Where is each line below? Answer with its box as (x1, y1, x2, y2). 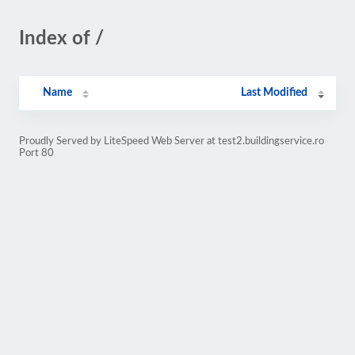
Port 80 (19, 148, 54, 158)
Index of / (19, 29, 104, 48)
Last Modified (241, 87, 308, 98)
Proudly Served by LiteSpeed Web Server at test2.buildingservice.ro (19, 136, 324, 146)
